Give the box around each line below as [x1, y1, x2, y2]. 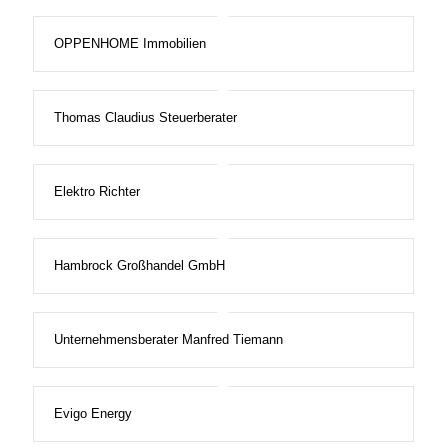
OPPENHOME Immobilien [53, 36, 206, 52]
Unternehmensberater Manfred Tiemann [53, 332, 283, 348]
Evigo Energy [53, 406, 132, 422]
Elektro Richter [53, 184, 140, 200]
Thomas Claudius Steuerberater [53, 110, 237, 126]
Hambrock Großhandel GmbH [53, 258, 225, 274]
